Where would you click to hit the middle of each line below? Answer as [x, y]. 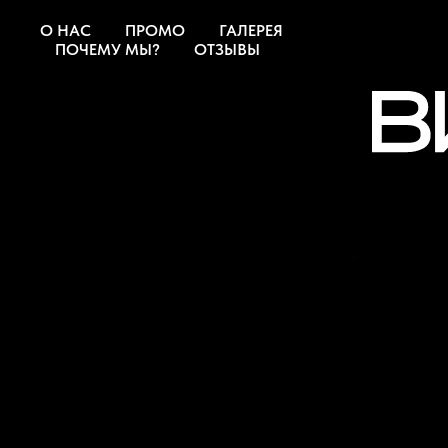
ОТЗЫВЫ [227, 49]
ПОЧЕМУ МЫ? [107, 49]
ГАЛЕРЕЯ [251, 30]
